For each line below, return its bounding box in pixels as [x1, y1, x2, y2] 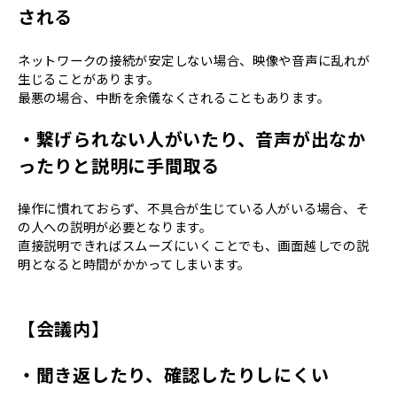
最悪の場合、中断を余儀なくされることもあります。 [18, 87, 331, 106]
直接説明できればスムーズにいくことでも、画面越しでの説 [18, 236, 370, 255]
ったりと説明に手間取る [18, 152, 220, 179]
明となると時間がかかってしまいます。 [18, 254, 251, 274]
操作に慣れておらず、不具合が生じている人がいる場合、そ [18, 198, 370, 218]
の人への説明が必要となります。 [18, 217, 213, 237]
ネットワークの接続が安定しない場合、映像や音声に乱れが [18, 50, 370, 69]
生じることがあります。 [18, 68, 160, 88]
